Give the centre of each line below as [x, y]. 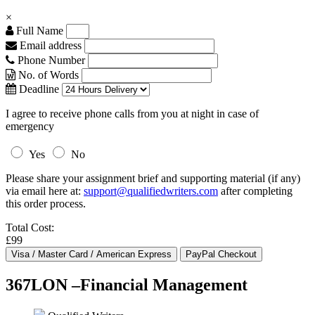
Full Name [38, 31]
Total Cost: [30, 227]
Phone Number [51, 60]
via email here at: [45, 191]
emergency [30, 126]
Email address [49, 45]
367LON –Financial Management [127, 284]
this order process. [46, 204]
